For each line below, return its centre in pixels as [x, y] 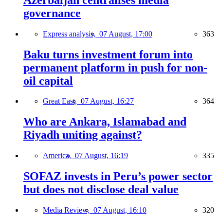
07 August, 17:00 [126, 34]
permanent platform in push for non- [115, 67]
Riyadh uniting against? [83, 135]
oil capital [48, 81]
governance [52, 13]
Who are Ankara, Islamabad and [105, 122]
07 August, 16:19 [101, 156]
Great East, [62, 101]
